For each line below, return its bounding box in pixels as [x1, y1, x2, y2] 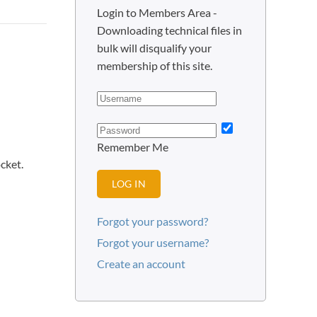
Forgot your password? [97, 214, 208, 228]
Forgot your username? [97, 236, 209, 249]
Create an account [97, 257, 185, 270]
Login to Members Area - [97, 6, 217, 19]
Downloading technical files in [97, 23, 242, 37]
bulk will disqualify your [97, 41, 212, 54]
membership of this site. [97, 59, 212, 72]
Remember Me [97, 140, 168, 154]
